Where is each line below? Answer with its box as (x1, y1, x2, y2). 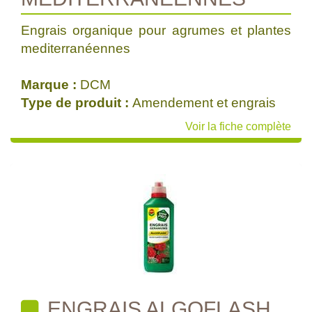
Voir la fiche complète (185, 120, 291, 132)
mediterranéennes (21, 41, 130, 56)
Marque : (21, 77, 80, 92)
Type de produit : (21, 95, 132, 110)
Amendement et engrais (132, 95, 276, 110)
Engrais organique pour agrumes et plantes (21, 23, 291, 38)
